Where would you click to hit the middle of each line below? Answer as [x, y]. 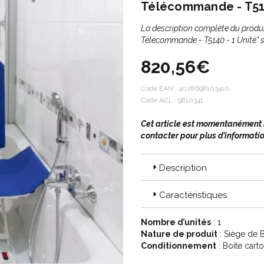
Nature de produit [179, 234]
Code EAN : [160, 88]
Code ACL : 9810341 [172, 100]
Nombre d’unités [176, 222]
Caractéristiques [193, 195]
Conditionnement [179, 246]
